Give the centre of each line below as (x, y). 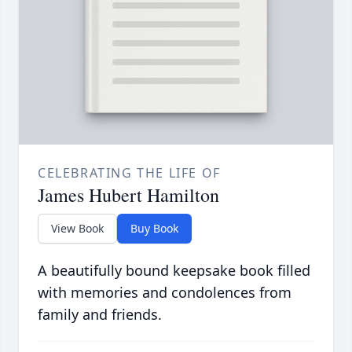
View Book (77, 229)
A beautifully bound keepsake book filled (174, 271)
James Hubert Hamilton (128, 195)
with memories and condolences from (165, 293)
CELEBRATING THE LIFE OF (129, 173)
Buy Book (154, 229)
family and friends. (100, 315)
